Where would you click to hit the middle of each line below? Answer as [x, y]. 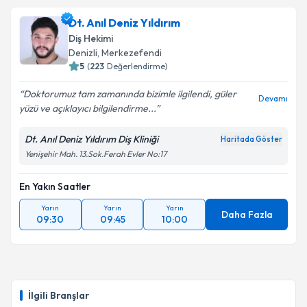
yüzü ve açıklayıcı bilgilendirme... [87, 108]
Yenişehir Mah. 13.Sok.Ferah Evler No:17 [96, 154]
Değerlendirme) [137, 66]
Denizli [83, 53]
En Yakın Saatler [55, 186]
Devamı [273, 98]
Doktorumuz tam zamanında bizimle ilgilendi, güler [130, 94]
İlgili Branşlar [59, 295]
